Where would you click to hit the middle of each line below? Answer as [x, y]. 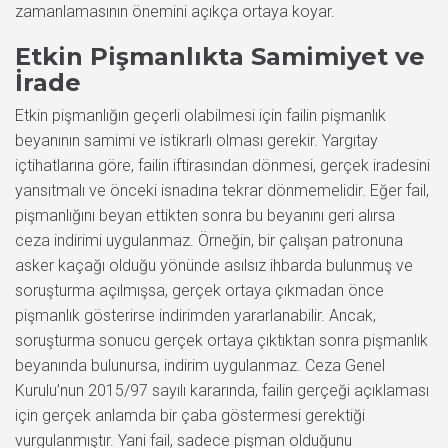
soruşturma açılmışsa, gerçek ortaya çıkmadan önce [199, 290]
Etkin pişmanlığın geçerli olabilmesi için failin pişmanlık [200, 115]
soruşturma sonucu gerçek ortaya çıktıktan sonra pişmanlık [221, 340]
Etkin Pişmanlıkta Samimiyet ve [220, 56]
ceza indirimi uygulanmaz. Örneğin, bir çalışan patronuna [209, 240]
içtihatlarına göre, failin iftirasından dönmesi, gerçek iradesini [222, 165]
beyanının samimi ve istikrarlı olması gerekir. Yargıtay [196, 140]
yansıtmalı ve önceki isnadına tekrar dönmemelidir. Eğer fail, [222, 190]
